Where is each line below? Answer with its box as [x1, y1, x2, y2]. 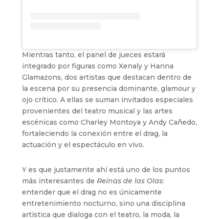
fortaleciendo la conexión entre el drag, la [22, 129, 168, 138]
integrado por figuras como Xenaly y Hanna [22, 62, 174, 71]
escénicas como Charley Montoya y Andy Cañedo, [22, 118, 197, 127]
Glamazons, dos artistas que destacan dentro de [22, 73, 192, 82]
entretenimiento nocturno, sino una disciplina [22, 199, 185, 208]
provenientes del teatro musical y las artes [22, 107, 173, 116]
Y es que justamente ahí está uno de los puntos [22, 165, 190, 175]
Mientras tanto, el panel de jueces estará [22, 50, 165, 60]
